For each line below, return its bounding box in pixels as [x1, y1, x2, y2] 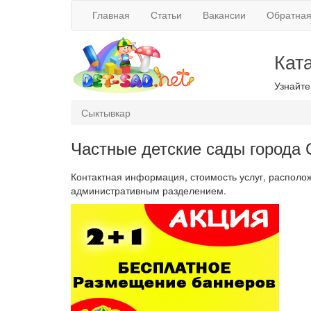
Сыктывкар [81, 106, 131, 119]
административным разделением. [71, 183, 226, 197]
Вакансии [203, 8, 246, 22]
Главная [92, 8, 130, 22]
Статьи [151, 8, 182, 22]
